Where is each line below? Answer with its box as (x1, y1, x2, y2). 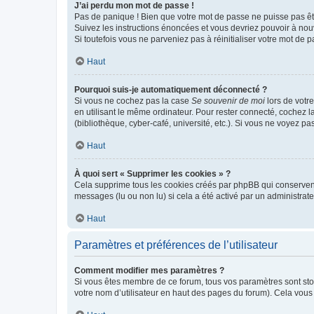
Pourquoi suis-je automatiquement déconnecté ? (74, 84, 267, 95)
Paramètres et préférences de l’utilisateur (74, 238, 278, 251)
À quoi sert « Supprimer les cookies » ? (74, 168, 231, 179)
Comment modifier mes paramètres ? (74, 265, 224, 275)
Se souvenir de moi (191, 95, 265, 106)
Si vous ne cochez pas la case (74, 95, 191, 106)
